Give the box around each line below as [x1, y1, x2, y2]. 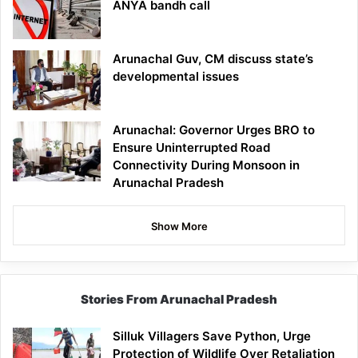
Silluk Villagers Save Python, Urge [113, 328, 311, 344]
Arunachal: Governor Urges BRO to [113, 122, 315, 138]
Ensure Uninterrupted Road [113, 140, 270, 156]
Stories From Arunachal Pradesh [81, 292, 277, 308]
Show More [150, 220, 208, 233]
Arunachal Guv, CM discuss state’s [113, 51, 313, 67]
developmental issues [113, 69, 239, 85]
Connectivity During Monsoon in [113, 157, 300, 173]
